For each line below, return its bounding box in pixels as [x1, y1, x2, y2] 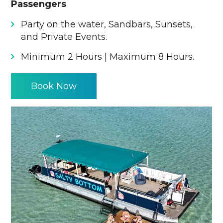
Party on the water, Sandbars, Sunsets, [21, 18, 193, 30]
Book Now [31, 80, 77, 92]
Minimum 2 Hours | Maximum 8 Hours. [21, 51, 195, 62]
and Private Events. [21, 31, 108, 42]
